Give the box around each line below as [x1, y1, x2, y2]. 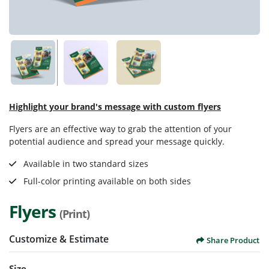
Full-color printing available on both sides [21, 175, 191, 187]
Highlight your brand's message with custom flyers [9, 100, 221, 112]
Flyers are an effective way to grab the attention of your [9, 122, 232, 134]
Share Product [207, 234, 259, 246]
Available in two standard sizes [21, 157, 148, 169]
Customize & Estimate [9, 232, 109, 246]
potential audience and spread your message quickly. [9, 135, 225, 147]
